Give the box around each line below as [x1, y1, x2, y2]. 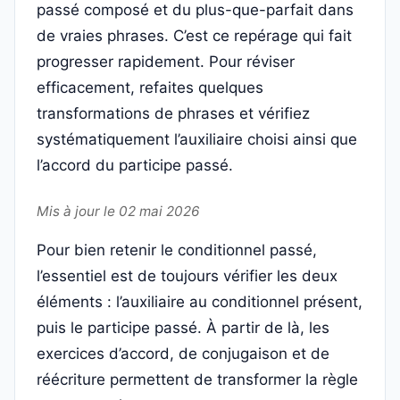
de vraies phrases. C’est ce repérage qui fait [37, 27, 352, 46]
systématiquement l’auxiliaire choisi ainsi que [37, 130, 357, 149]
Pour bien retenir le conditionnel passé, [37, 241, 317, 260]
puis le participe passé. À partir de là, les [37, 319, 329, 337]
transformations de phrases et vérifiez [37, 104, 310, 123]
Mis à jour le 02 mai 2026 [37, 203, 200, 221]
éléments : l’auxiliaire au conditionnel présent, [37, 293, 362, 312]
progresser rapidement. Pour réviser [37, 53, 295, 71]
